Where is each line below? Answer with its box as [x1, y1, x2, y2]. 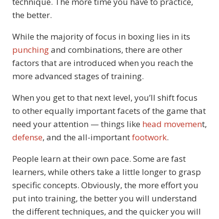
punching [12, 44, 49, 55]
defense [12, 131, 43, 143]
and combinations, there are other [49, 44, 182, 55]
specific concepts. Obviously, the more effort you [12, 179, 198, 191]
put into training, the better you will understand [12, 192, 197, 204]
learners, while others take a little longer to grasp [12, 166, 201, 177]
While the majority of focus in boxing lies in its [12, 30, 190, 42]
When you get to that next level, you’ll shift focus [12, 91, 197, 103]
